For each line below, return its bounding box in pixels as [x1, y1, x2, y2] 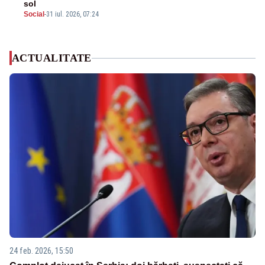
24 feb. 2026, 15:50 [9, 245, 73, 256]
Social [24, 10, 44, 19]
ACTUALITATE [12, 52, 92, 64]
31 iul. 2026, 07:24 [46, 10, 99, 19]
